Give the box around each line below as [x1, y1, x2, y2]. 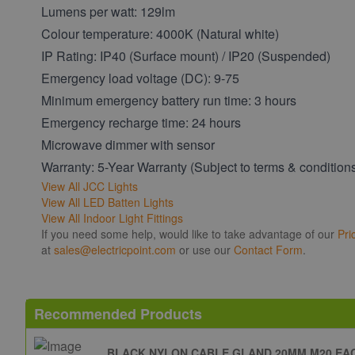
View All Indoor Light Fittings [41, 210, 183, 226]
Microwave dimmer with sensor [41, 136, 215, 154]
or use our [176, 242, 234, 258]
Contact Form [234, 242, 303, 258]
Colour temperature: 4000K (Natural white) [41, 25, 279, 43]
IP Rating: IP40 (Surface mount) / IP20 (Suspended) [41, 47, 330, 65]
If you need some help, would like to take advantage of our [41, 226, 338, 242]
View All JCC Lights [41, 178, 138, 194]
